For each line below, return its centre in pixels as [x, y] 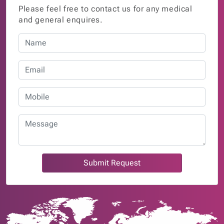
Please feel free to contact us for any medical [105, 8]
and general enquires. [61, 19]
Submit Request [112, 162]
